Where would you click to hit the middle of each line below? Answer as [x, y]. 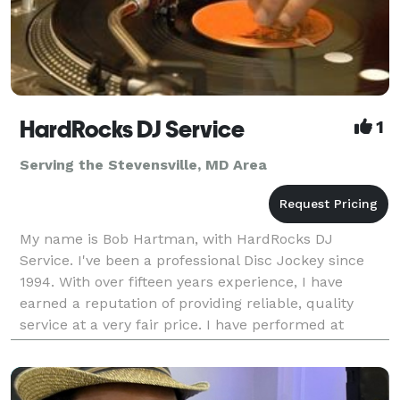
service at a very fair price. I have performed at [182, 324]
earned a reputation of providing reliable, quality [187, 303]
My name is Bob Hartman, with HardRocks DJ [176, 238]
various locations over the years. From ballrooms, [190, 346]
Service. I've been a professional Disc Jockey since [192, 260]
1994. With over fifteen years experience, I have [181, 281]
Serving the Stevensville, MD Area [143, 164]
